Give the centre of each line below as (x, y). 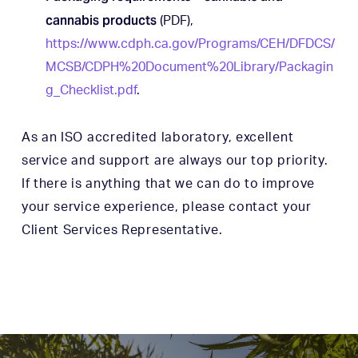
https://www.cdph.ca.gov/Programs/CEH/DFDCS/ (190, 44)
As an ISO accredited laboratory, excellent (157, 137)
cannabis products (101, 20)
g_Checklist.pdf (91, 90)
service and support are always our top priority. (175, 160)
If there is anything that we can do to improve (168, 183)
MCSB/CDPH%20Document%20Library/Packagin (189, 67)
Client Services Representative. (122, 230)
